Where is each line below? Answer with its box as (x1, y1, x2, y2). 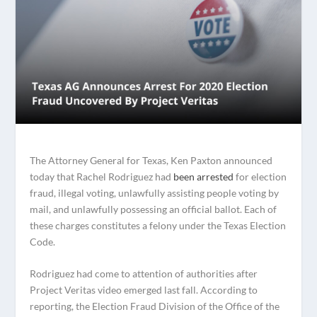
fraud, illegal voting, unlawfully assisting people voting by (30, 186, 279, 199)
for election (234, 170, 287, 183)
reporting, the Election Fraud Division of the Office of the (30, 300, 280, 313)
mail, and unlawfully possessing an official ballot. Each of (30, 202, 277, 215)
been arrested (173, 170, 234, 183)
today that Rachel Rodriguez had (30, 170, 174, 183)
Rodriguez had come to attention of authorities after (30, 267, 258, 280)
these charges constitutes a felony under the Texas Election (30, 219, 287, 231)
